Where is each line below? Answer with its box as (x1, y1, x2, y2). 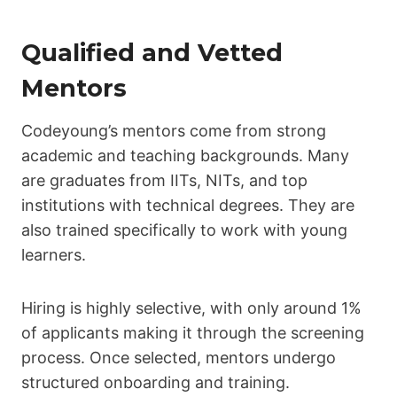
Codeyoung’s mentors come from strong (21, 121, 326, 140)
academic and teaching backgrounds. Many (21, 145, 349, 165)
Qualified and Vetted (21, 38, 283, 68)
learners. (21, 245, 86, 264)
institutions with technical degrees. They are (21, 195, 354, 214)
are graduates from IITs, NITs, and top (21, 170, 307, 190)
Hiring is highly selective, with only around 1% (21, 298, 362, 317)
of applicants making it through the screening (21, 323, 364, 342)
